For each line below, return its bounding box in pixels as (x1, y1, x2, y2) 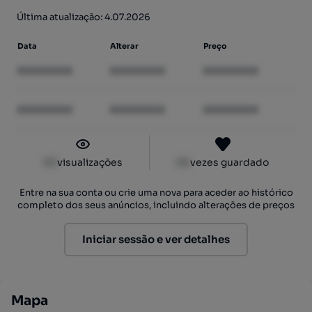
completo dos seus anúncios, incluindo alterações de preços (17, 199, 295, 211)
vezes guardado (190, 156, 269, 169)
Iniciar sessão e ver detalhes (82, 233, 230, 246)
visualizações (57, 156, 123, 169)
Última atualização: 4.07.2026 (17, 11, 150, 23)
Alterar (110, 41, 139, 51)
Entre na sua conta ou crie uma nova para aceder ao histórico (19, 187, 293, 198)
